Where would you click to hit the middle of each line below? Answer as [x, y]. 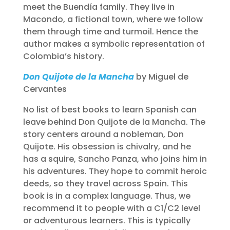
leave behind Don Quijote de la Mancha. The [114, 122]
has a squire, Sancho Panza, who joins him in [115, 159]
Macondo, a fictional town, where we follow [113, 19]
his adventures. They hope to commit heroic [115, 171]
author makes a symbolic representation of [114, 44]
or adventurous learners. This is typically [107, 221]
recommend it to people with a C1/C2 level [111, 208]
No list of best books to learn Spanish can [110, 110]
